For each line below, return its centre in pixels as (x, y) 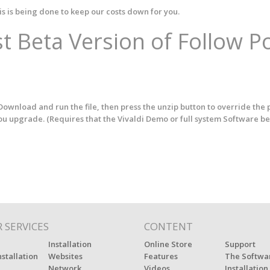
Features (161, 256)
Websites (66, 256)
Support (240, 244)
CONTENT (168, 226)
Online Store (168, 244)
